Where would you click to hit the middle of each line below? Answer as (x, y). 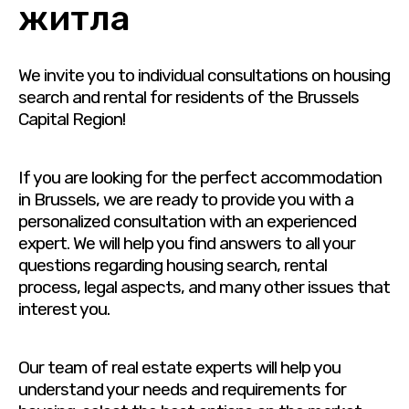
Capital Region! (72, 119)
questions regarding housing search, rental (173, 265)
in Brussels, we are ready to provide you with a (186, 199)
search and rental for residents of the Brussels (189, 97)
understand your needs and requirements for (182, 389)
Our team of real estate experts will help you (179, 367)
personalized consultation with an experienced (187, 221)
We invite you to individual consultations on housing (204, 75)
